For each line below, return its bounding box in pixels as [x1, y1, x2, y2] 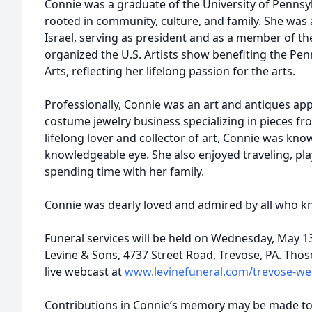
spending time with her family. [45, 164, 204, 179]
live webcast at [45, 264, 125, 279]
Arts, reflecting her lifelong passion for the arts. [45, 63, 295, 79]
